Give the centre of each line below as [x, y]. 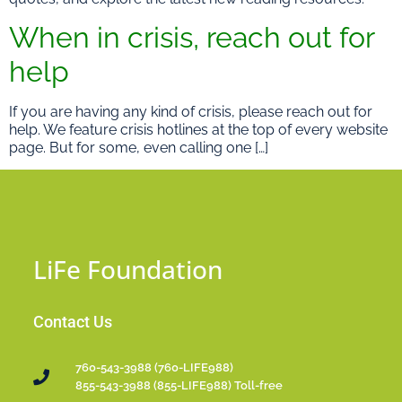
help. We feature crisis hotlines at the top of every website [198, 130]
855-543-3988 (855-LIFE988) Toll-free [179, 385]
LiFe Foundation [128, 269]
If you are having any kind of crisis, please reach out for [191, 112]
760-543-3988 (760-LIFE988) [154, 367]
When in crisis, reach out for [192, 37]
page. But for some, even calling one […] [139, 148]
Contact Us [73, 321]
